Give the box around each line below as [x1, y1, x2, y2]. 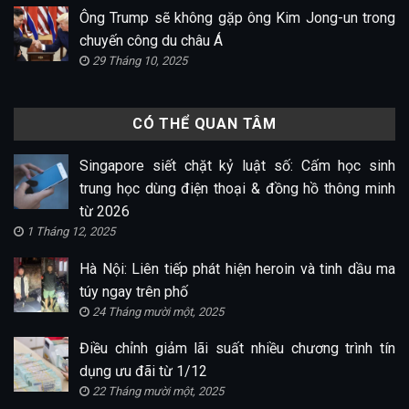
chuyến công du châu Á [79, 31, 223, 49]
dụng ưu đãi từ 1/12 [79, 362, 207, 381]
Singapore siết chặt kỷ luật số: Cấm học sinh [79, 157, 395, 175]
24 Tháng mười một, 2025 [92, 304, 224, 319]
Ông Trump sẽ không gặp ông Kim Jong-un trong [79, 8, 395, 26]
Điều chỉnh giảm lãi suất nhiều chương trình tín [79, 340, 395, 358]
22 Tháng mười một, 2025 [92, 384, 224, 399]
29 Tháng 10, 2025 [92, 53, 187, 68]
